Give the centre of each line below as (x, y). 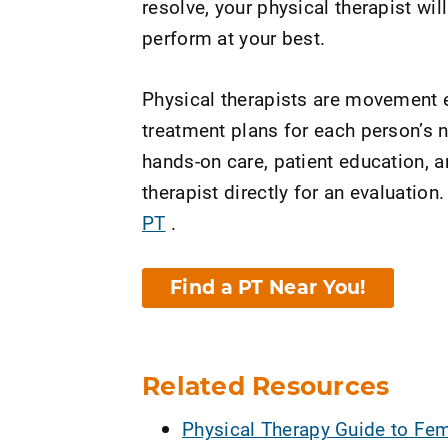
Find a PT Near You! (268, 287)
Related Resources (266, 386)
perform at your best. (234, 37)
